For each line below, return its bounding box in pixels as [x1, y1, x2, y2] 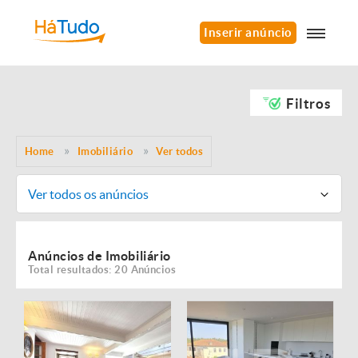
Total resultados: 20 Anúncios [28, 264, 177, 276]
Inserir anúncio [204, 26, 292, 39]
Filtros [286, 96, 331, 111]
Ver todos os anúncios [27, 186, 149, 201]
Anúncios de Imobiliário [28, 249, 171, 263]
